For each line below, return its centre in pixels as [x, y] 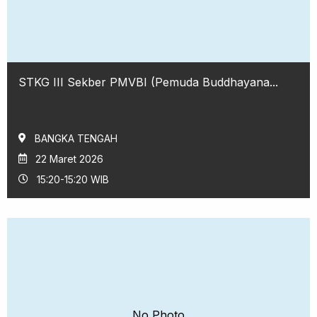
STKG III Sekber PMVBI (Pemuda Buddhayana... [148, 82]
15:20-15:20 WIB [73, 179]
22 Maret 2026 [69, 158]
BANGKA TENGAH [76, 138]
